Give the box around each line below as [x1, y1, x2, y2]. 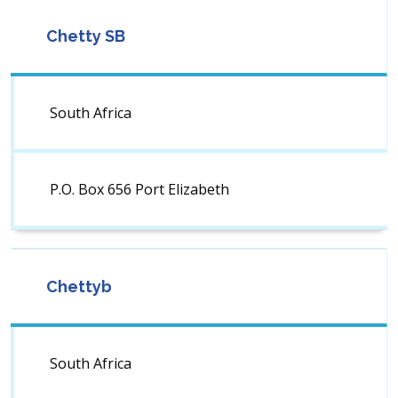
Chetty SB [46, 27, 125, 46]
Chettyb [46, 277, 112, 297]
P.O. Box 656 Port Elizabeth [50, 179, 229, 200]
